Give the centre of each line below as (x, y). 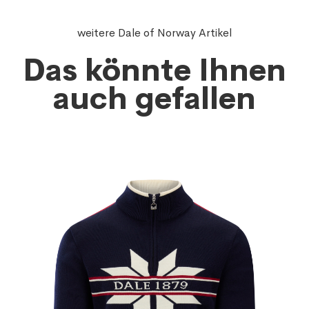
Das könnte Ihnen (154, 71)
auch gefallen (154, 99)
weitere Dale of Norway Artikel (154, 33)
